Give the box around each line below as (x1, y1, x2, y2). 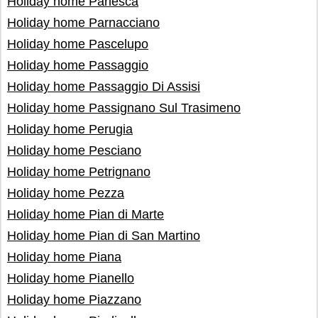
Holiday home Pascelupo (7, 37, 148, 51)
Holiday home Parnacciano (7, 16, 160, 30)
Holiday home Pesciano (7, 143, 141, 158)
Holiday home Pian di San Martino (7, 229, 200, 243)
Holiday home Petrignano (7, 165, 150, 179)
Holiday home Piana (7, 250, 121, 264)
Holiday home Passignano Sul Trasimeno (7, 101, 241, 115)
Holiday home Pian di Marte (7, 207, 164, 221)
